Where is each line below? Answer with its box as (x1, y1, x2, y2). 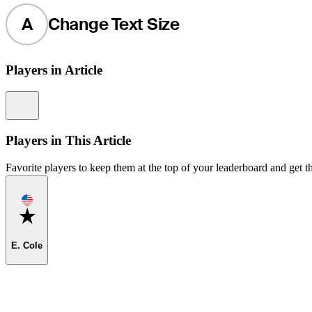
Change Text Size (47, 13, 180, 36)
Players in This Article (6, 132, 131, 148)
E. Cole (11, 240, 42, 251)
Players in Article (6, 63, 102, 78)
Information (33, 92, 78, 103)
